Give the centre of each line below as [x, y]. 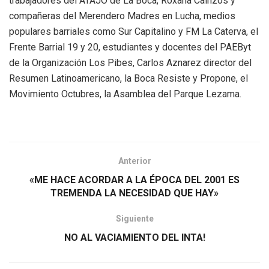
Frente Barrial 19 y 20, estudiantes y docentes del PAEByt [130, 47]
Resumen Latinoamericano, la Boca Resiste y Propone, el [128, 79]
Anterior [134, 161]
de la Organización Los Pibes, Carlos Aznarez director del [130, 63]
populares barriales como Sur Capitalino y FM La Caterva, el [134, 32]
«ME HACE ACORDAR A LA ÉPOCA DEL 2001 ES [134, 180]
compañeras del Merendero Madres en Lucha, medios [122, 16]
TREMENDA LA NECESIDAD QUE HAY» [134, 193]
